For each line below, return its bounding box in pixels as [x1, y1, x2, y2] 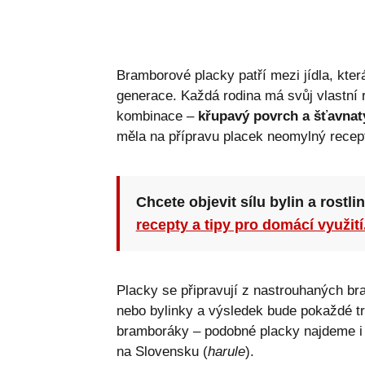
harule [207, 343, 245, 359]
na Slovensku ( [116, 343, 208, 359]
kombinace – [116, 108, 198, 124]
